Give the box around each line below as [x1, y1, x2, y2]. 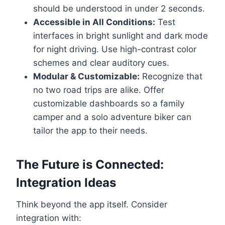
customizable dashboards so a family [33, 98, 184, 109]
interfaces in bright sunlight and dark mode [33, 31, 208, 41]
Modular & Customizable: [33, 71, 140, 82]
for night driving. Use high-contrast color [33, 44, 196, 55]
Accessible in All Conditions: [33, 17, 155, 28]
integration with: [16, 213, 81, 223]
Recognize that [140, 71, 202, 82]
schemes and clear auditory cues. [33, 58, 169, 68]
